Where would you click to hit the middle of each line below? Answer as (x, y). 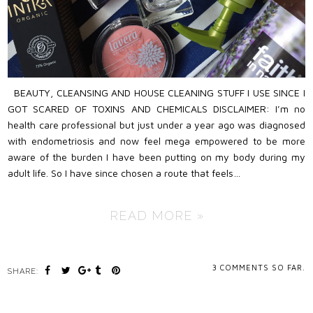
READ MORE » (156, 216)
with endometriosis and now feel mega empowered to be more (156, 141)
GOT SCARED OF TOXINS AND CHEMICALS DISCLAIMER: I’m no (156, 109)
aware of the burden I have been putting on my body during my (156, 157)
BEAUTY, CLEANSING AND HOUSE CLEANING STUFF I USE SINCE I (156, 93)
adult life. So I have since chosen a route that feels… (124, 173)
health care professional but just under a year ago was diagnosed (156, 125)
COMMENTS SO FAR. (262, 268)
